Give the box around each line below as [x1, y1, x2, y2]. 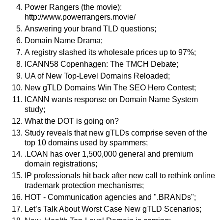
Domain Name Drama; [25, 36, 103, 45]
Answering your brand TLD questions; [25, 24, 156, 33]
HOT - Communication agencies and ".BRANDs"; [25, 193, 196, 202]
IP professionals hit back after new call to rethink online [25, 171, 215, 180]
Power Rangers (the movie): [25, 2, 122, 11]
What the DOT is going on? [25, 116, 119, 125]
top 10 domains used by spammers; [25, 138, 148, 147]
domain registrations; [25, 160, 97, 168]
